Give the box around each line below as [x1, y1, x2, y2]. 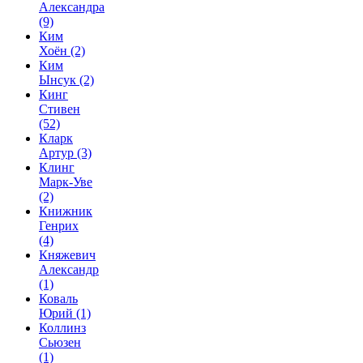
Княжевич [39, 248, 96, 262]
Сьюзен [39, 335, 81, 349]
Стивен [39, 102, 80, 116]
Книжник [39, 204, 92, 218]
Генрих [39, 219, 79, 233]
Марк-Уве [39, 175, 92, 189]
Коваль [39, 292, 78, 305]
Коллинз [39, 321, 86, 335]
